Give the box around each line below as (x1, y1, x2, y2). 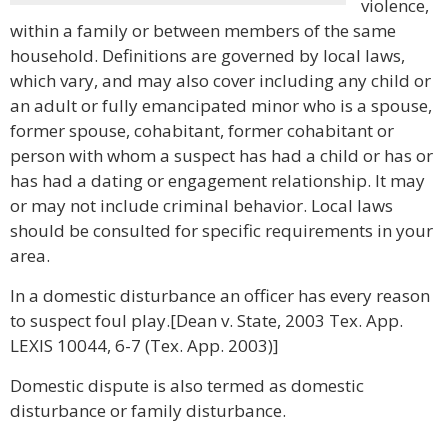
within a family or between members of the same (10, 19, 396, 42)
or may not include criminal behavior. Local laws (10, 194, 393, 217)
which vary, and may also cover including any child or (10, 69, 431, 92)
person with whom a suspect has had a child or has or (10, 144, 433, 167)
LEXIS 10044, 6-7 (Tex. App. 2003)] (10, 334, 279, 357)
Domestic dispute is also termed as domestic (10, 374, 364, 397)
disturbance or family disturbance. (10, 399, 286, 422)
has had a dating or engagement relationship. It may (10, 169, 425, 192)
